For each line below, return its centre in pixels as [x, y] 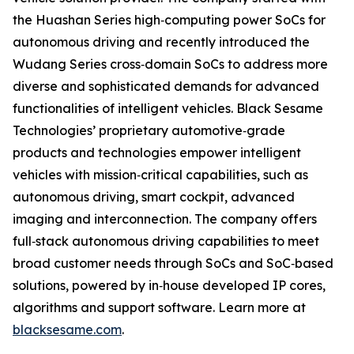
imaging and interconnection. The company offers [165, 219]
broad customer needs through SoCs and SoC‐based [173, 263]
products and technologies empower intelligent [157, 153]
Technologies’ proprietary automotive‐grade [149, 130]
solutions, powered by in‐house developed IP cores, [169, 285]
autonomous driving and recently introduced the [161, 42]
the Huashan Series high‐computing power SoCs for [169, 20]
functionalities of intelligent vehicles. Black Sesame [168, 108]
